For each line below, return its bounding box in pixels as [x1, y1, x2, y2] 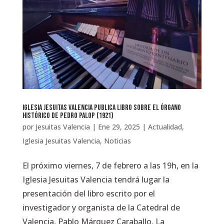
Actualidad [147, 121, 182, 131]
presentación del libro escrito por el [22, 187, 155, 199]
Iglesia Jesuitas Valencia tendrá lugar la [22, 173, 169, 185]
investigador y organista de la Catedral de [22, 201, 180, 213]
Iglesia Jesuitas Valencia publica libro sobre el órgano [22, 102, 181, 112]
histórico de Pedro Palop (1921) [22, 110, 113, 120]
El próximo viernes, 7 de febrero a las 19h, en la [22, 159, 198, 171]
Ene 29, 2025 [97, 121, 140, 131]
